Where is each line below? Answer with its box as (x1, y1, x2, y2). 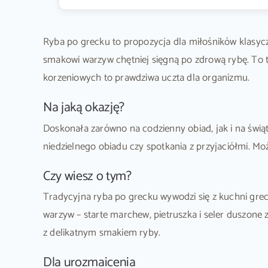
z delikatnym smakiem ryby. (42, 224, 161, 242)
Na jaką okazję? (42, 97, 125, 119)
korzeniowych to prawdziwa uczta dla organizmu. (42, 69, 250, 87)
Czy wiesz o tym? (42, 165, 132, 187)
